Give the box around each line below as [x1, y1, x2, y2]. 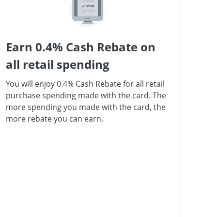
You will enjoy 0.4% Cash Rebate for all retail [6, 78, 165, 89]
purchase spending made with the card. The [6, 90, 166, 101]
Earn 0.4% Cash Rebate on [6, 38, 155, 55]
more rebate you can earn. [6, 113, 103, 124]
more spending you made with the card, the [6, 101, 166, 112]
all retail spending [6, 56, 109, 72]
